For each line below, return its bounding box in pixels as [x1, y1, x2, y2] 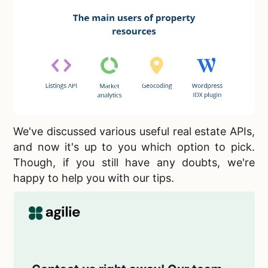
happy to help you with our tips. [13, 171, 174, 184]
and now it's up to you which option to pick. [13, 140, 255, 153]
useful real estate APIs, [139, 124, 255, 138]
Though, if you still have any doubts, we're [13, 156, 255, 169]
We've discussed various [13, 124, 139, 138]
